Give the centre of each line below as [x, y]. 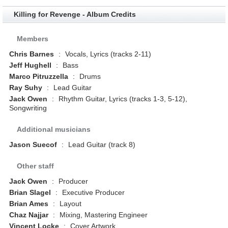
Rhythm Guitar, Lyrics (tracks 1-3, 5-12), [122, 98]
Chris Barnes [32, 54]
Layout [70, 203]
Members [33, 38]
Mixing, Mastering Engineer [103, 215]
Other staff [36, 166]
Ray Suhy [26, 87]
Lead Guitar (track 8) [101, 144]
